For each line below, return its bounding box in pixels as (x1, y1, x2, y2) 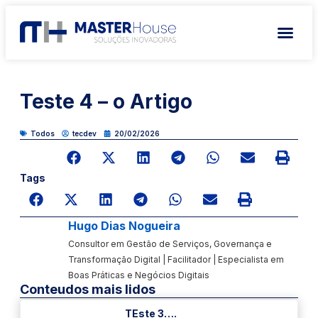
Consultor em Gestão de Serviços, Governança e (67, 238, 272, 249)
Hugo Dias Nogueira (67, 219, 180, 233)
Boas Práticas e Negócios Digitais (67, 270, 209, 280)
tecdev (72, 129, 97, 138)
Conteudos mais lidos (20, 282, 155, 297)
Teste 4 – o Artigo (20, 89, 192, 114)
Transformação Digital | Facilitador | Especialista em (67, 254, 284, 265)
